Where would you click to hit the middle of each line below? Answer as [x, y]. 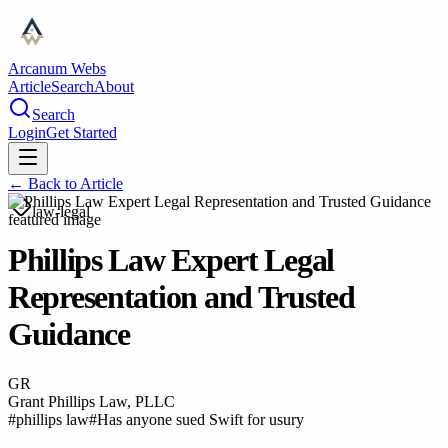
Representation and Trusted [181, 297]
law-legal [61, 211]
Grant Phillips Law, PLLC [91, 401]
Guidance [69, 334]
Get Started [81, 132]
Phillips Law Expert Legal [171, 260]
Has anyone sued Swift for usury [200, 419]
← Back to [44, 183]
